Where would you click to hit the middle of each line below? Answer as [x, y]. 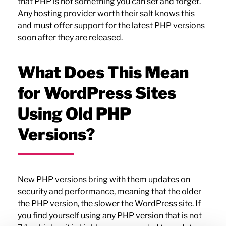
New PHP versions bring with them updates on [104, 180]
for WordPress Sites [97, 93]
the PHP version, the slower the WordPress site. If [109, 204]
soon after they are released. [70, 37]
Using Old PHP [74, 114]
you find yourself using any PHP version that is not [109, 216]
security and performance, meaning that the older [109, 192]
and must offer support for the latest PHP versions [111, 25]
